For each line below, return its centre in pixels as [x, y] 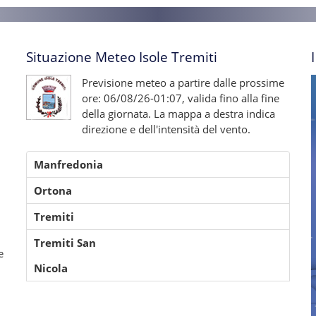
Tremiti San [65, 243]
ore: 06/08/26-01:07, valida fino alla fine [180, 98]
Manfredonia [68, 164]
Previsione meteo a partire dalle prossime [183, 83]
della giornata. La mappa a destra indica [178, 114]
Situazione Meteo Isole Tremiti [121, 57]
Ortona [53, 190]
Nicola [50, 268]
